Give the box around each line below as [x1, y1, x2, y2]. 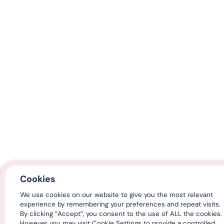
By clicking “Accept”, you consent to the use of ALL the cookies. [20, 209, 222, 218]
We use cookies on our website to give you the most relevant [20, 190, 213, 199]
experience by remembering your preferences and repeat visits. [20, 200, 220, 208]
